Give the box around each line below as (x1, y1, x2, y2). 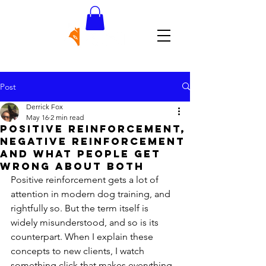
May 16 (26, 112, 49, 122)
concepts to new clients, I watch (11, 245, 147, 256)
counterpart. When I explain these (11, 230, 156, 242)
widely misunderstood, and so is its (11, 216, 161, 228)
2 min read (50, 112, 84, 122)
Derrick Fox (26, 102, 63, 111)
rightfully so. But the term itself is (11, 202, 151, 214)
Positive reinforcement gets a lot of (11, 173, 161, 185)
